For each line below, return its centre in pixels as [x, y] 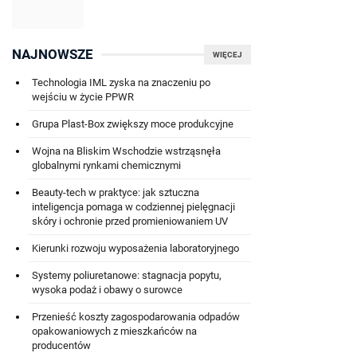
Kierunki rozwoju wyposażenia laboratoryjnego [135, 248]
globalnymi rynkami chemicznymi [106, 165]
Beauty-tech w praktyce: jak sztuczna [116, 192]
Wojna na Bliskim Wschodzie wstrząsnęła [126, 151]
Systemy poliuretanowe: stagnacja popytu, [127, 275]
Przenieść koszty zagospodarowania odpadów [136, 316]
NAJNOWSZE [53, 54]
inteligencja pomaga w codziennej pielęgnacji [133, 206]
